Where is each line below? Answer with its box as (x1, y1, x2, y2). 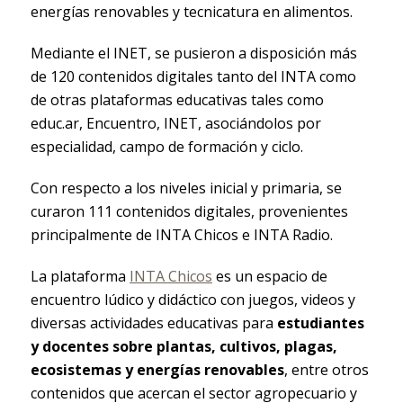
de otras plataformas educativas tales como (30, 89, 324, 110)
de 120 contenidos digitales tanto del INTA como (30, 66, 356, 86)
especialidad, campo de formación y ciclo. (30, 136, 303, 157)
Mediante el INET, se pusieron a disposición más (30, 42, 357, 63)
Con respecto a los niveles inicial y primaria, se (30, 177, 342, 198)
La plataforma (30, 265, 130, 286)
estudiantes (276, 312, 364, 333)
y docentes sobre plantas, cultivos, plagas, (30, 336, 337, 356)
